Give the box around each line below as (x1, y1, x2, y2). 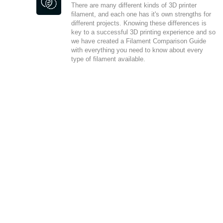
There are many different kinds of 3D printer (71, 1, 197, 9)
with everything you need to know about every (71, 46, 203, 54)
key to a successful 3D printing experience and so (71, 28, 216, 36)
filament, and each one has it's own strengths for (71, 10, 211, 18)
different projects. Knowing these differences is (71, 19, 207, 27)
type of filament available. (71, 55, 145, 63)
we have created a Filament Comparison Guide (71, 37, 206, 45)
